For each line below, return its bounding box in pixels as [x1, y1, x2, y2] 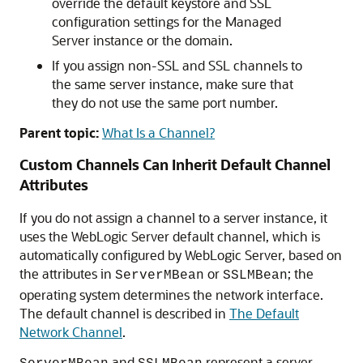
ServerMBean [115, 268, 204, 283]
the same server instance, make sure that [52, 75, 293, 92]
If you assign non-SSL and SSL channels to [52, 57, 302, 74]
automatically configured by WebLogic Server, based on [19, 246, 342, 263]
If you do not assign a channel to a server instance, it [19, 209, 327, 226]
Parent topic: [19, 124, 99, 141]
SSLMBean [223, 268, 288, 283]
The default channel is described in [19, 305, 229, 322]
